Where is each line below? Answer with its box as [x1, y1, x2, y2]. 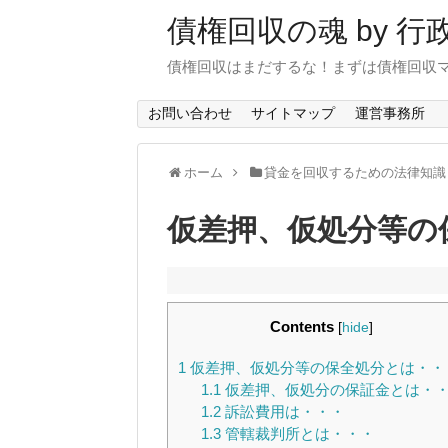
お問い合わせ [147, 105, 232, 122]
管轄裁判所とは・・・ [220, 424, 375, 442]
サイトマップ [251, 105, 336, 122]
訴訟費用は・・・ [220, 402, 345, 420]
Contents [270, 318, 334, 336]
